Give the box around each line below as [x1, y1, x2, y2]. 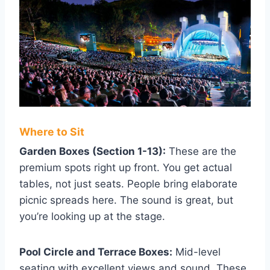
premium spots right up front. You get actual [19, 161, 232, 174]
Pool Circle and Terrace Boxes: [19, 245, 172, 258]
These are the [166, 145, 236, 157]
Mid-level [172, 245, 221, 258]
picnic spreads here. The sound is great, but [19, 193, 233, 206]
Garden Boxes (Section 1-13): [19, 145, 166, 157]
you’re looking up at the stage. [19, 210, 165, 222]
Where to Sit [19, 125, 84, 139]
